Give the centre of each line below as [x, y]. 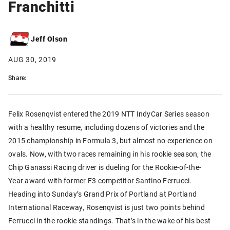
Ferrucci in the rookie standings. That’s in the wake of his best [109, 220]
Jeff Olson [49, 39]
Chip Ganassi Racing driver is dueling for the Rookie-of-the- [105, 167]
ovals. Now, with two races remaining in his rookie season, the [110, 154]
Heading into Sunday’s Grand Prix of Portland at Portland [102, 194]
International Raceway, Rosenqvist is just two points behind [107, 207]
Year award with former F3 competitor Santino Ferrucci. [100, 180]
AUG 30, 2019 [32, 59]
